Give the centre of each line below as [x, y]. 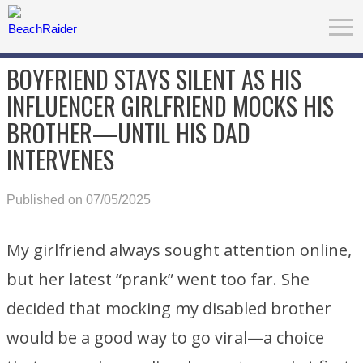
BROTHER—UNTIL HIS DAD [128, 132]
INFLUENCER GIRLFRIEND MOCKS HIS [170, 106]
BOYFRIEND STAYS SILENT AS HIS [154, 79]
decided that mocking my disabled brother [169, 308]
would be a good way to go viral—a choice [165, 337]
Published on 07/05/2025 [79, 200]
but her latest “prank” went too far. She [158, 279]
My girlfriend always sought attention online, [179, 250]
